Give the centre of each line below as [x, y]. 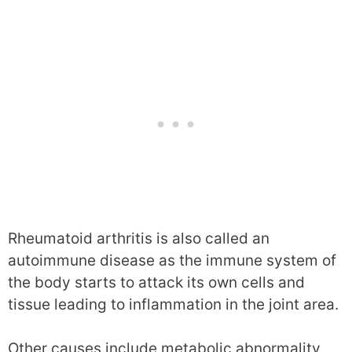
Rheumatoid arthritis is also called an [139, 238]
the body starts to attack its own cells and [156, 282]
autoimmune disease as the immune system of [172, 260]
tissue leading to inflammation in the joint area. [173, 304]
